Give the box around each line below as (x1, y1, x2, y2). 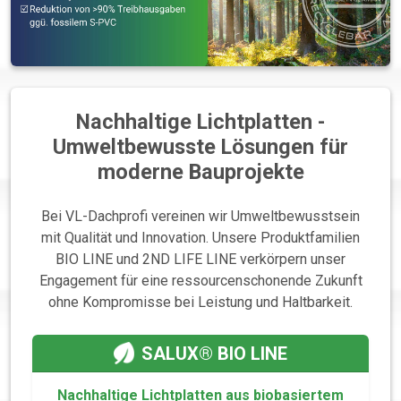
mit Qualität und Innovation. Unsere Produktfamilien (41, 229, 360, 247)
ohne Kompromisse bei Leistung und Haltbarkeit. (48, 294, 353, 311)
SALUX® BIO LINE (141, 342, 287, 364)
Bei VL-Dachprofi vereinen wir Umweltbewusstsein (41, 208, 360, 226)
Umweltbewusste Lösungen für (53, 134, 348, 160)
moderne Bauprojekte (97, 159, 304, 185)
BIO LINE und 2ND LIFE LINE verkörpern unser (55, 251, 346, 269)
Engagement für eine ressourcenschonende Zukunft (38, 272, 363, 290)
